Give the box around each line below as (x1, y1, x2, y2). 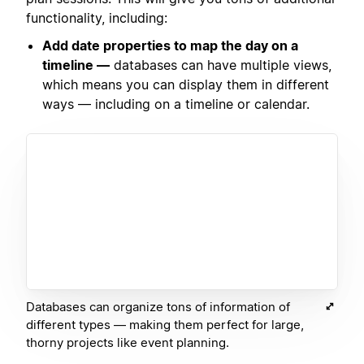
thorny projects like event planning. (26, 335, 229, 351)
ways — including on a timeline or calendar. (42, 96, 310, 113)
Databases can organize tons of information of (26, 299, 290, 315)
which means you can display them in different (42, 76, 329, 93)
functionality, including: (26, 9, 167, 26)
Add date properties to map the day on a (42, 37, 298, 54)
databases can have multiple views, (110, 57, 331, 74)
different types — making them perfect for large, (26, 317, 304, 333)
